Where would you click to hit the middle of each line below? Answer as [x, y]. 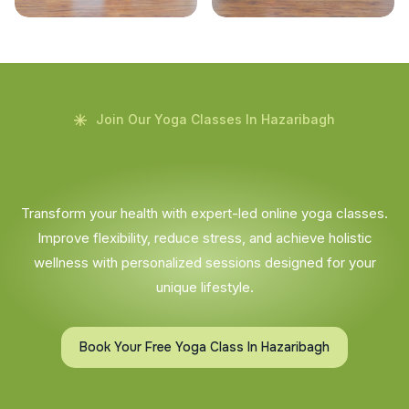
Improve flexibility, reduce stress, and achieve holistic [204, 237]
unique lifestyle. [204, 287]
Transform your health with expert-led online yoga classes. [204, 213]
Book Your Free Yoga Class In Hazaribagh [204, 346]
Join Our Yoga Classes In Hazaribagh [215, 119]
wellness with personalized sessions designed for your [204, 262]
